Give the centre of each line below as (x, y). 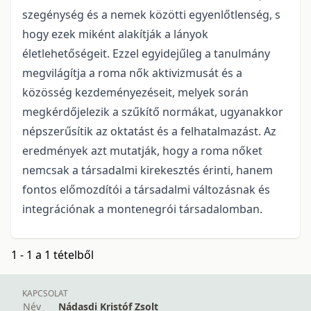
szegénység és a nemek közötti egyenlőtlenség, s (151, 15)
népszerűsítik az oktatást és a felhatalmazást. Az (149, 132)
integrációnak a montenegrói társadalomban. (142, 209)
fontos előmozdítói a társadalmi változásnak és (146, 190)
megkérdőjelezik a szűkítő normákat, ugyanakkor (153, 112)
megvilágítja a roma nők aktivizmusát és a (132, 73)
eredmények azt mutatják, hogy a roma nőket (142, 151)
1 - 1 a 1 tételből (52, 255)
